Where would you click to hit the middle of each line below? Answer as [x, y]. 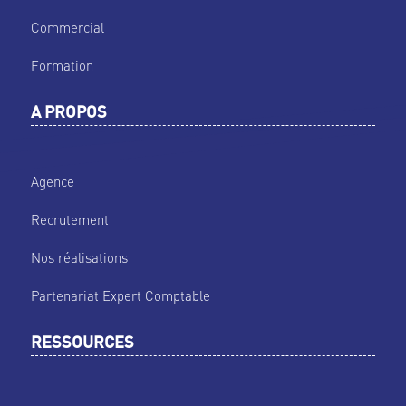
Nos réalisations [79, 258]
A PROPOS [68, 114]
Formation [62, 66]
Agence [52, 182]
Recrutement [69, 220]
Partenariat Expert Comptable [120, 296]
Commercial [67, 28]
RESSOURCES [82, 344]
